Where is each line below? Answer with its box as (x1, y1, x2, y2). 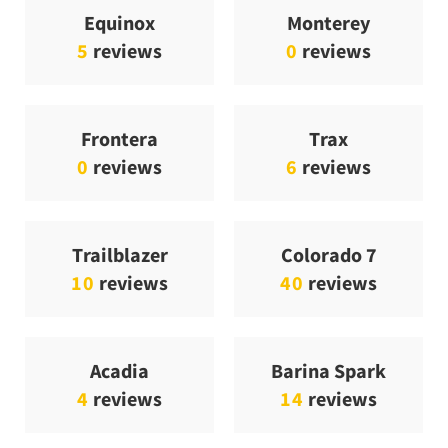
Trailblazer (71, 242, 168, 268)
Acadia (89, 358, 149, 384)
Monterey (286, 10, 370, 36)
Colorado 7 (280, 242, 377, 268)
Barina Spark (271, 358, 386, 384)
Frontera (80, 126, 158, 152)
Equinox (83, 10, 155, 36)
